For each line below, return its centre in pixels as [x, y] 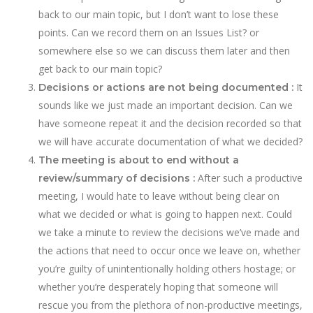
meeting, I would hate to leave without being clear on [159, 196]
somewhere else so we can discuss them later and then [164, 51]
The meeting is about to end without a [139, 160]
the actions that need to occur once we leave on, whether [169, 250]
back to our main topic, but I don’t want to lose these [159, 14]
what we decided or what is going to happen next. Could [165, 214]
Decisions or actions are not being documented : [166, 87]
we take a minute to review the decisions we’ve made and [169, 232]
